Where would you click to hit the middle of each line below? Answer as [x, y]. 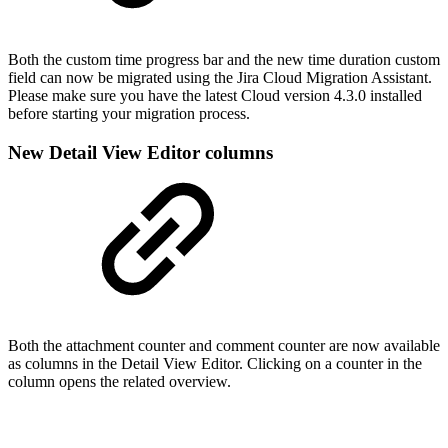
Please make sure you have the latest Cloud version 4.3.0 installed [215, 95]
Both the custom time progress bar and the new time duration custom [224, 59]
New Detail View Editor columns [140, 152]
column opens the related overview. [119, 382]
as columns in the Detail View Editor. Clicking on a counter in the [215, 364]
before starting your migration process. [131, 113]
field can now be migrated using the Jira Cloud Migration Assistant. [220, 77]
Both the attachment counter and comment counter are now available [224, 346]
